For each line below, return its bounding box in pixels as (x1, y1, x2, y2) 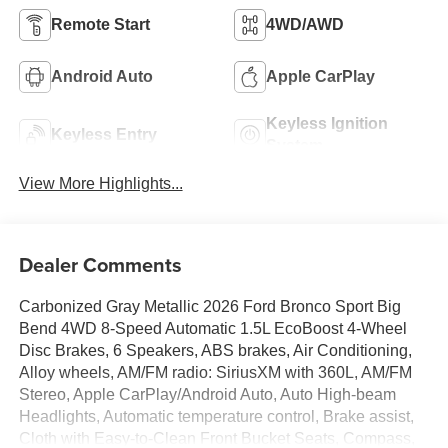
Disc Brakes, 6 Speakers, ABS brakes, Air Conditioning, (18, 342, 412, 360)
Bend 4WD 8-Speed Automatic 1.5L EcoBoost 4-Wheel (18, 320, 407, 338)
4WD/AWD (266, 15, 344, 33)
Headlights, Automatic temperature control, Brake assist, (18, 408, 414, 426)
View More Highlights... (18, 174, 183, 192)
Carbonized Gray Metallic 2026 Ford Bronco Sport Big (18, 298, 401, 316)
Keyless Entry (50, 125, 157, 143)
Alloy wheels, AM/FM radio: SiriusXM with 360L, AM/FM (18, 364, 412, 382)
